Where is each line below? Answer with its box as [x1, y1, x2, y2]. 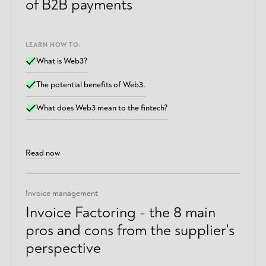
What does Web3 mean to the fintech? [36, 103, 169, 113]
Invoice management [25, 188, 98, 199]
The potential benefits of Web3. [36, 79, 146, 90]
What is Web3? [36, 56, 88, 66]
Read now [25, 147, 60, 158]
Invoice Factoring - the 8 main [25, 202, 216, 222]
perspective [25, 238, 101, 258]
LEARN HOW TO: [25, 41, 81, 49]
